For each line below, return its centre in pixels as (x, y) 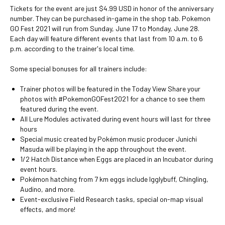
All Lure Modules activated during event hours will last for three (115, 119)
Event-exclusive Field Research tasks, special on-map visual (111, 199)
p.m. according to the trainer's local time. (72, 48)
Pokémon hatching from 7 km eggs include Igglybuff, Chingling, (114, 179)
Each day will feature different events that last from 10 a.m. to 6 (106, 38)
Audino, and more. (47, 189)
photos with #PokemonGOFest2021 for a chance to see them (113, 99)
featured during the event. (59, 109)
